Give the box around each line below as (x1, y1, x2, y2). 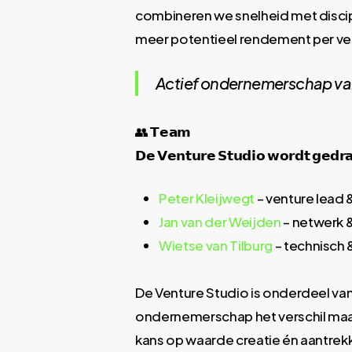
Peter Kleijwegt (159, 189, 255, 207)
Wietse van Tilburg (159, 236, 273, 254)
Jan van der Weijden (159, 213, 281, 230)
